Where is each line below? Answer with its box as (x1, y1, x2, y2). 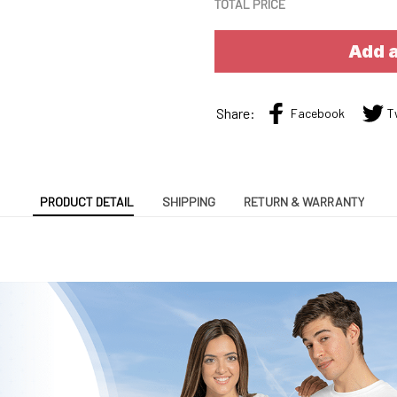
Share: (216, 104, 255, 121)
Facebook (291, 105, 345, 121)
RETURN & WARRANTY (244, 194, 364, 210)
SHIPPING (162, 194, 215, 210)
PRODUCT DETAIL (40, 194, 134, 210)
